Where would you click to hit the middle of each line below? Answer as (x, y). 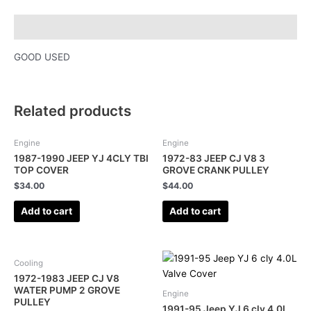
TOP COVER (41, 170)
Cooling (28, 263)
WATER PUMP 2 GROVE (67, 290)
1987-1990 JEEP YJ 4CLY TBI (81, 158)
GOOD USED (42, 57)
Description (41, 27)
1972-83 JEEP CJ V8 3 (214, 158)
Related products (73, 111)
